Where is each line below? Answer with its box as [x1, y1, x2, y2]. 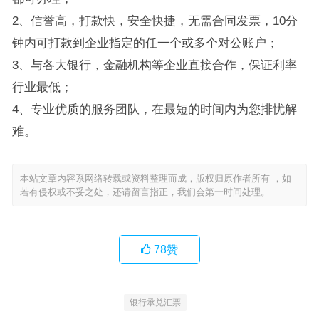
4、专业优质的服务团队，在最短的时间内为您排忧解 [11, 103, 297, 115]
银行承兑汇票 [129, 298, 181, 308]
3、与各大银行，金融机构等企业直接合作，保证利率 [11, 58, 297, 71]
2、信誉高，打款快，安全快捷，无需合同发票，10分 [11, 14, 298, 27]
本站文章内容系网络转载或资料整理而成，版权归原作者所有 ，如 [19, 173, 291, 184]
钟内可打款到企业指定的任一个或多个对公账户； [11, 36, 278, 49]
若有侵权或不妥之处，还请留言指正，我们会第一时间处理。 [19, 187, 270, 197]
